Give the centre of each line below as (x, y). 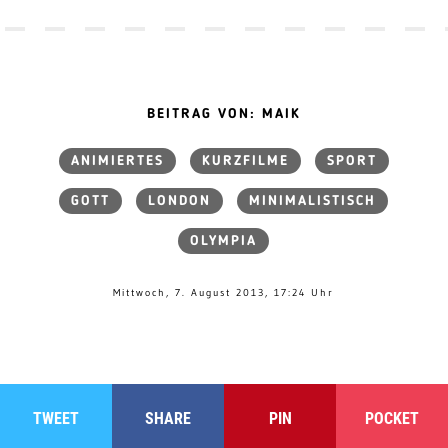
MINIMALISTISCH (313, 201)
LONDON (180, 201)
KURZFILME (245, 161)
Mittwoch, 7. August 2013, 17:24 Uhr (224, 293)
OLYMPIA (224, 241)
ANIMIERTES (117, 161)
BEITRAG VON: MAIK (223, 114)
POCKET (392, 419)
